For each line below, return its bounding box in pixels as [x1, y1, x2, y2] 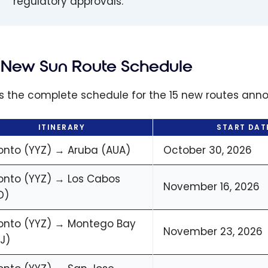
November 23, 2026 [163, 224, 263, 239]
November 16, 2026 [163, 179, 260, 194]
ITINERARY [38, 122, 85, 133]
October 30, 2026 [163, 143, 252, 158]
